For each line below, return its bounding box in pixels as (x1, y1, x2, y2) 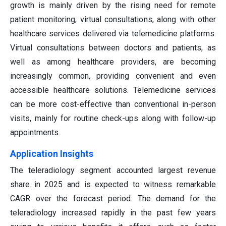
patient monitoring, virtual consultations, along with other (10, 15, 216, 25)
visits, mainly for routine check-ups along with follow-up (10, 114, 216, 124)
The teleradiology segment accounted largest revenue (10, 165, 216, 176)
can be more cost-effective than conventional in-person (10, 99, 216, 109)
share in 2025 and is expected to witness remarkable (10, 180, 216, 190)
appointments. (10, 128, 60, 138)
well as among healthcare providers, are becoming (10, 57, 216, 67)
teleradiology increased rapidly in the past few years (10, 208, 216, 218)
